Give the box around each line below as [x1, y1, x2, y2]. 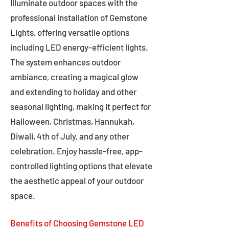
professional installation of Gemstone [10, 12, 147, 22]
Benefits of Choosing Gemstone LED [10, 218, 144, 228]
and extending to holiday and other [10, 86, 136, 97]
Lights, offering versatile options [10, 27, 129, 37]
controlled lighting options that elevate [10, 161, 152, 171]
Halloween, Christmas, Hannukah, [10, 116, 134, 126]
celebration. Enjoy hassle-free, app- [10, 146, 143, 156]
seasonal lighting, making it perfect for [10, 101, 151, 111]
